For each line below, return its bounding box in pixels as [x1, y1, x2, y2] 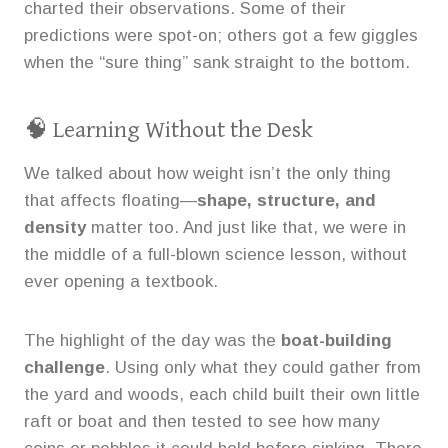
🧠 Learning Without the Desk [24, 115, 313, 144]
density [24, 217, 86, 237]
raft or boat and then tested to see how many [24, 411, 380, 431]
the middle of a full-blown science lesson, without [24, 244, 407, 264]
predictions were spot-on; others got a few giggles [24, 25, 418, 45]
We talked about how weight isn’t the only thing [24, 163, 391, 183]
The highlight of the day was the [24, 330, 281, 350]
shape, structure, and [197, 190, 376, 210]
